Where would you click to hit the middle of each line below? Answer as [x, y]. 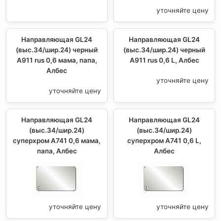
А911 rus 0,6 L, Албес [164, 60]
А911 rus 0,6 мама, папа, [57, 60]
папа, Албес [57, 151]
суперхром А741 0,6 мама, [57, 140]
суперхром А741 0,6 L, [164, 140]
